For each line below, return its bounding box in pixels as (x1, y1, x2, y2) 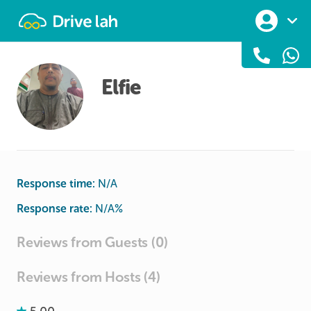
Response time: (17, 177, 95, 190)
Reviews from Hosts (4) (17, 269, 160, 285)
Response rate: (17, 202, 92, 215)
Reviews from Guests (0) (17, 234, 168, 251)
